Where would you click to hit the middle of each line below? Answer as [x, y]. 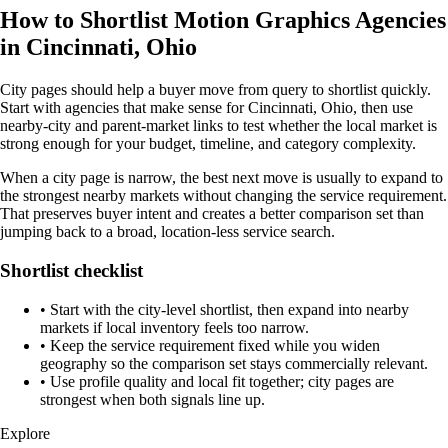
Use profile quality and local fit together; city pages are [222, 381]
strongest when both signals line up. [152, 399]
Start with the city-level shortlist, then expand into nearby [229, 309]
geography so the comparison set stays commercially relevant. [234, 363]
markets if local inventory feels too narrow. [174, 327]
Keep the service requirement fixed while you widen [215, 345]
